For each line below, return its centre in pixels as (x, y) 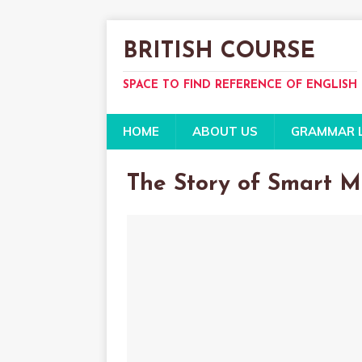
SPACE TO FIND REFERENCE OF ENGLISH (240, 85)
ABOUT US (225, 131)
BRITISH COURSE (219, 52)
